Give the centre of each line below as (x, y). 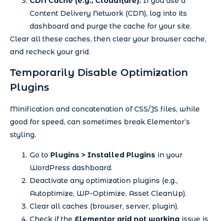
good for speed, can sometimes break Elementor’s (100, 122)
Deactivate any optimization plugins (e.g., (104, 180)
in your (169, 155)
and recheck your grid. (50, 52)
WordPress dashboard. (71, 167)
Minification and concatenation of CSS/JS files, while (105, 109)
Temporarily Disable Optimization (99, 73)
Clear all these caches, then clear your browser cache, (108, 39)
